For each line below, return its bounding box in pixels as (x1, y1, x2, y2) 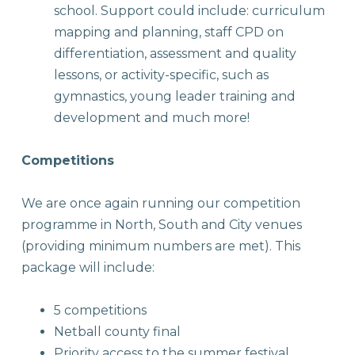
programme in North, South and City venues (21, 217, 302, 233)
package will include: (21, 260, 155, 276)
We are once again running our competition (21, 196, 300, 212)
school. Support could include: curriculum (53, 3, 325, 19)
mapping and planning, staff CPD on (53, 25, 284, 40)
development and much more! (53, 110, 250, 126)
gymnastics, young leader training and (53, 89, 296, 105)
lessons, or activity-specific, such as (53, 67, 269, 83)
